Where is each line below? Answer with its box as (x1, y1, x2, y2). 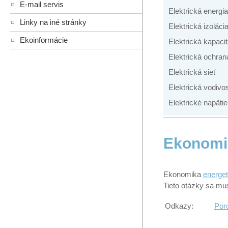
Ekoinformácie (20, 36, 68, 45)
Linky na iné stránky (20, 18, 87, 27)
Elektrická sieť (168, 68, 216, 77)
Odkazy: (165, 201, 193, 210)
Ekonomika (163, 169, 203, 179)
